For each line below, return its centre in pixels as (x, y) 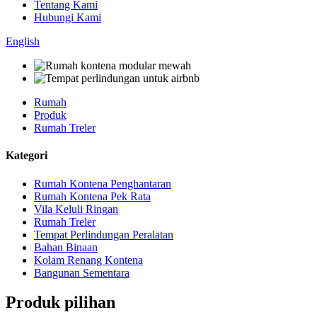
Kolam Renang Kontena (88, 260)
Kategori (27, 156)
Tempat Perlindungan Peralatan (104, 234)
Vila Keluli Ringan (76, 209)
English (23, 41)
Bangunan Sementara (82, 272)
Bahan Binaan (66, 247)
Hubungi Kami (68, 17)
